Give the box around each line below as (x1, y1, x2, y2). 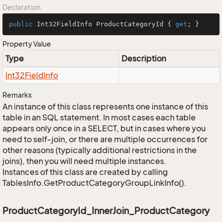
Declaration (2, 3, 41, 11)
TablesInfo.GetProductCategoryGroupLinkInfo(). (2, 178, 186, 188)
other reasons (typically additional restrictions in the (2, 145, 197, 155)
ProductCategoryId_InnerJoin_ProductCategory (2, 205, 210, 216)
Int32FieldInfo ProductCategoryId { (33, 20, 175, 28)
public (9, 20, 33, 28)
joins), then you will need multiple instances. (2, 156, 166, 166)
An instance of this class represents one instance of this (2, 102, 208, 111)
